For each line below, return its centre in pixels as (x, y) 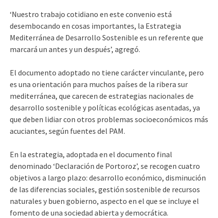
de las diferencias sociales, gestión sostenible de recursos (105, 189)
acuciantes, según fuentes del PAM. (67, 131)
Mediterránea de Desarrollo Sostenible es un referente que (107, 37)
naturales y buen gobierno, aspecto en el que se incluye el (104, 201)
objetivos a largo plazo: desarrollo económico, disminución (108, 178)
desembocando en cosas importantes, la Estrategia (95, 26)
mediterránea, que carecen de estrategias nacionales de (102, 96)
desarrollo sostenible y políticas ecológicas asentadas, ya (105, 108)
